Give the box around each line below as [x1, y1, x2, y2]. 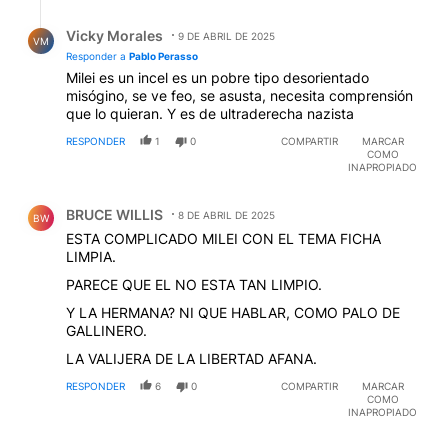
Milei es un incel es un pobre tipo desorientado [66, 68, 369, 86]
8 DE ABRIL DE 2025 [178, 208, 275, 221]
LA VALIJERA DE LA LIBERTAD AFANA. [66, 349, 317, 367]
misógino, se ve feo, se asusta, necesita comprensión [66, 86, 413, 104]
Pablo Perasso [129, 49, 198, 62]
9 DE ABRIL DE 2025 [178, 29, 275, 42]
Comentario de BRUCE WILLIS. [16, 189, 248, 209]
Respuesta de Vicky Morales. [16, 10, 234, 30]
